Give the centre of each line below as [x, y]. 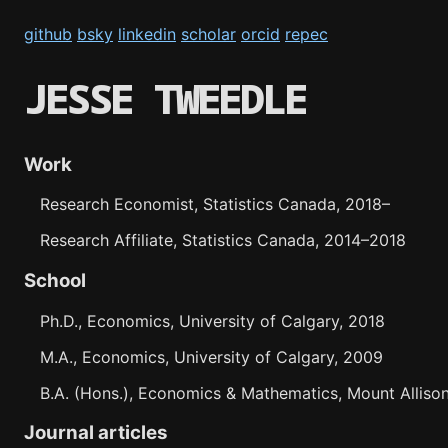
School [55, 281]
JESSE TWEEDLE [165, 98]
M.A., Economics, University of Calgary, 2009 [211, 356]
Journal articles [96, 433]
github [48, 34]
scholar [208, 34]
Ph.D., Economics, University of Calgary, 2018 [212, 320]
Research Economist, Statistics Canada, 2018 [211, 204]
